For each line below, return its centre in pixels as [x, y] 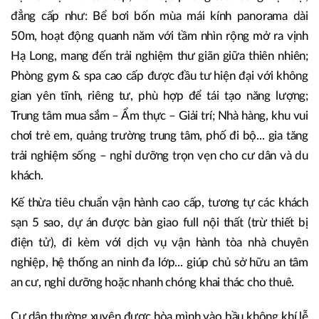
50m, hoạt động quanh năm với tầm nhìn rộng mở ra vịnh [159, 36]
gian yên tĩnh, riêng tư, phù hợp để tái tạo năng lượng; [159, 96]
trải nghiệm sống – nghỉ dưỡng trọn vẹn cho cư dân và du [159, 156]
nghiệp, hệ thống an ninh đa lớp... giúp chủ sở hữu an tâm [159, 263]
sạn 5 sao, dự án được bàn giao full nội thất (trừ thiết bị [159, 223]
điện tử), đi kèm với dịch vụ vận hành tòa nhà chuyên [159, 243]
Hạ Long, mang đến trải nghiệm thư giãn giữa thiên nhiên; [159, 56]
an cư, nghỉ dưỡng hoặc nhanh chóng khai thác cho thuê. [153, 283]
